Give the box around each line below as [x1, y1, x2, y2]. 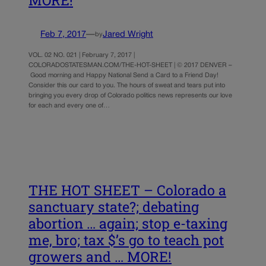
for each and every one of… [28, 102, 110, 109]
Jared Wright [103, 30, 153, 39]
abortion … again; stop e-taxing [28, 214, 227, 233]
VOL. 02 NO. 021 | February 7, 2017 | [28, 52, 135, 58]
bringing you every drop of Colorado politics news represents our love [28, 92, 232, 99]
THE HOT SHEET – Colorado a [28, 181, 226, 199]
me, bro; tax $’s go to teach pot [28, 231, 224, 249]
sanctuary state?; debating [28, 198, 199, 216]
